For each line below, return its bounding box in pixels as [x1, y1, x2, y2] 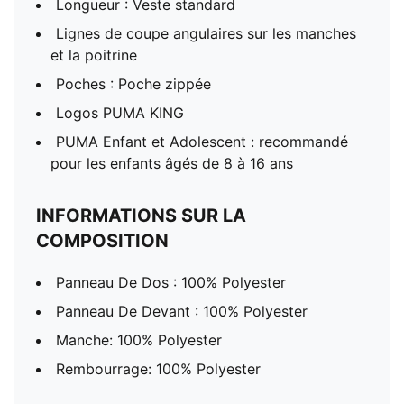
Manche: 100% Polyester [56, 331, 222, 349]
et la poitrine [50, 46, 137, 64]
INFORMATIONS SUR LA [36, 205, 246, 226]
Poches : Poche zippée [56, 75, 211, 93]
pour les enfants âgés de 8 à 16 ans [50, 154, 293, 172]
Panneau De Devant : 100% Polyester [56, 302, 308, 320]
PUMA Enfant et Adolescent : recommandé [56, 133, 348, 151]
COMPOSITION [36, 230, 169, 252]
